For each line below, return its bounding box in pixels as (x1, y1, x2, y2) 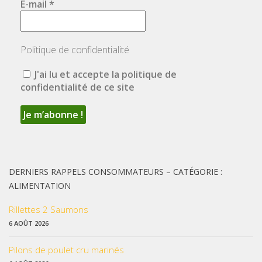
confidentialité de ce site (20, 81, 135, 94)
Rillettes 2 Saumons (9, 204, 88, 216)
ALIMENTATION (9, 180, 71, 192)
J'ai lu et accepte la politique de (32, 68, 177, 81)
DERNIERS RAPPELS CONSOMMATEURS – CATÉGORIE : (9, 166, 222, 178)
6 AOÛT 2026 (9, 219, 49, 228)
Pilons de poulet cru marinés (9, 244, 124, 256)
